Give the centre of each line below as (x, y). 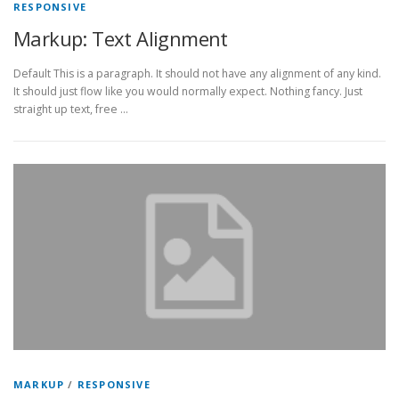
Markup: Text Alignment (121, 38)
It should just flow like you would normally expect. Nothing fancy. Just (188, 92)
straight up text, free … (71, 110)
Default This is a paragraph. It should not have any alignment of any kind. (197, 74)
